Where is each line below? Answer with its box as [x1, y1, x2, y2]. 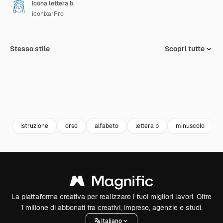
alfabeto [95, 121, 118, 130]
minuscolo [176, 121, 205, 130]
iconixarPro [32, 10, 64, 18]
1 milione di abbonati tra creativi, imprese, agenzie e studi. [20, 203, 203, 212]
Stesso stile [10, 44, 50, 53]
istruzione [20, 121, 48, 130]
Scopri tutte [165, 44, 205, 53]
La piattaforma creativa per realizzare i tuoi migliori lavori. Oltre [11, 192, 212, 201]
